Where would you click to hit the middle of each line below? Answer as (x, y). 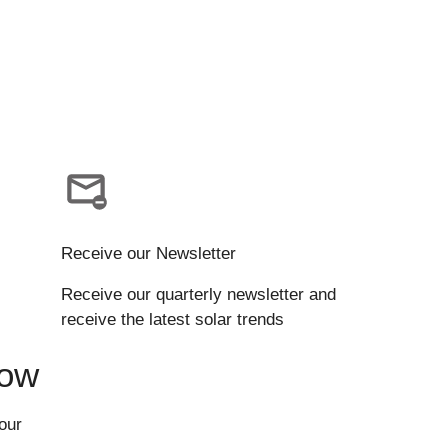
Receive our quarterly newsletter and (198, 294)
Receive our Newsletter (148, 253)
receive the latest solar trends (172, 319)
